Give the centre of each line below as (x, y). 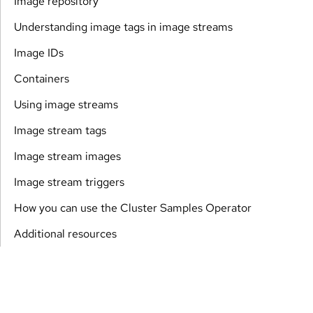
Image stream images (67, 156)
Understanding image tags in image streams (123, 27)
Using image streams (66, 104)
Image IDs (39, 52)
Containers (42, 78)
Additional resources (65, 233)
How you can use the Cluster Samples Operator (133, 208)
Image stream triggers (69, 182)
